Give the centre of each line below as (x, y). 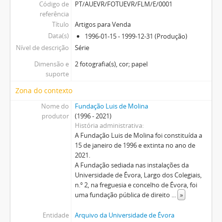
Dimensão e (51, 64)
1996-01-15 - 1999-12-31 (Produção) (136, 36)
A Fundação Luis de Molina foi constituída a (138, 135)
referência (54, 14)
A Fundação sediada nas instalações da (132, 165)
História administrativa (108, 125)
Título (60, 24)
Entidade (55, 215)
